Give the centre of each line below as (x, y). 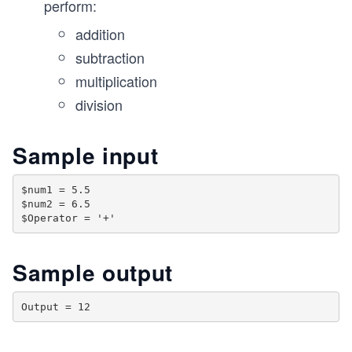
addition (100, 34)
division (99, 104)
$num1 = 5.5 (55, 189)
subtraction (110, 57)
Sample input (86, 155)
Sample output (93, 272)
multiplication (116, 81)
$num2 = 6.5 (55, 203)
